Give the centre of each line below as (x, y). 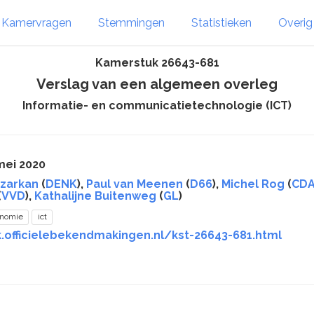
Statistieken (221, 22)
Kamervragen (36, 22)
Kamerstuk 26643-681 (157, 63)
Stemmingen (131, 22)
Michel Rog (253, 184)
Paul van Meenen (135, 184)
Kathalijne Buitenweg (95, 196)
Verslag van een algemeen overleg (157, 84)
